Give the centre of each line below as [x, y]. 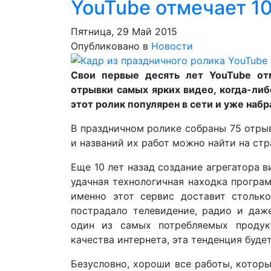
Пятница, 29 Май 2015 [124, 31]
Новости [172, 46]
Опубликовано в [109, 46]
